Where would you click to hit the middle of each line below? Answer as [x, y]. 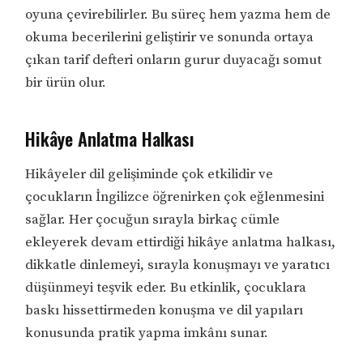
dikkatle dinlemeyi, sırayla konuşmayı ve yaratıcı [178, 265]
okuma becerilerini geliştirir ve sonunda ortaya [170, 38]
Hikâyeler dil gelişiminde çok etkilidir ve [149, 175]
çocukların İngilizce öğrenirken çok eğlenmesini [175, 197]
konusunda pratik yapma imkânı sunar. [147, 333]
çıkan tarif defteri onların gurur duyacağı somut [174, 60]
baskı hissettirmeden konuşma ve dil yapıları [164, 311]
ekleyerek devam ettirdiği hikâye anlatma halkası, [181, 243]
